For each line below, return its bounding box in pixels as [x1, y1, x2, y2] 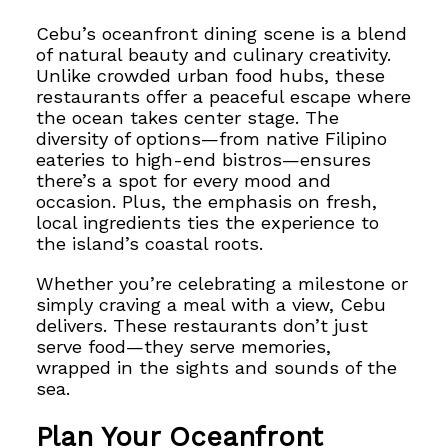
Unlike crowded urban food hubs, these [36, 65, 386, 87]
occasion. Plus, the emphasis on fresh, [36, 191, 378, 213]
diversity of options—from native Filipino [36, 128, 388, 150]
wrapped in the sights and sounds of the [36, 356, 398, 378]
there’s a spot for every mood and [36, 170, 332, 192]
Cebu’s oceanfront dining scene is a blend [36, 23, 408, 45]
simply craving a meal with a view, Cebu [36, 293, 387, 315]
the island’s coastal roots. [36, 233, 264, 255]
